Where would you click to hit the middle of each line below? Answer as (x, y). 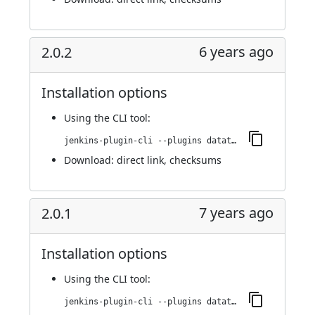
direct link (140, 160)
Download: (90, 160)
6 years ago (236, 52)
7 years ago (236, 213)
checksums (195, 160)
